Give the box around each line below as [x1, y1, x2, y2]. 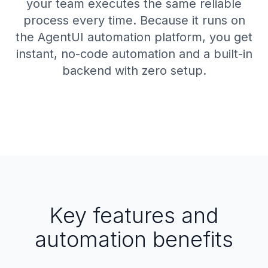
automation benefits [35, 226, 233, 252]
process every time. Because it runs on [23, 13, 245, 28]
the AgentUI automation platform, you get [16, 30, 252, 44]
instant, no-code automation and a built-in [16, 47, 252, 61]
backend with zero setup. [62, 63, 206, 78]
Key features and [50, 202, 218, 229]
